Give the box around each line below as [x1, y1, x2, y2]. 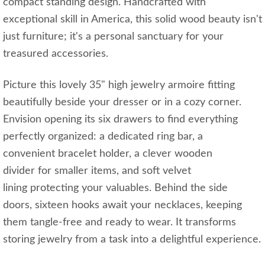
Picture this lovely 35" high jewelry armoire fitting [3, 80, 235, 91]
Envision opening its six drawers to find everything [3, 114, 238, 125]
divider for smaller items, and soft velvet [3, 166, 191, 177]
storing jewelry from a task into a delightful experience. [3, 234, 261, 245]
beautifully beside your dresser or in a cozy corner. [3, 97, 241, 108]
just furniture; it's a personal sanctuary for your [3, 31, 224, 43]
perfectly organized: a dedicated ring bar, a [3, 131, 203, 143]
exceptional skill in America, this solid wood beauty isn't [3, 14, 262, 25]
